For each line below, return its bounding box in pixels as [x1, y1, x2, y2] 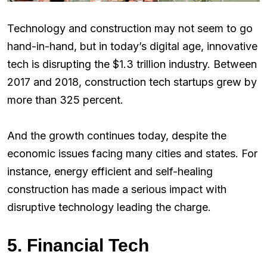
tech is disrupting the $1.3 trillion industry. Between [7, 58, 257, 71]
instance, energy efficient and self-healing [7, 165, 213, 178]
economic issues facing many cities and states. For [7, 147, 257, 160]
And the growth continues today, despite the [7, 129, 226, 142]
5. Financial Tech [7, 235, 149, 256]
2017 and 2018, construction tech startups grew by [7, 76, 257, 89]
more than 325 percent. [7, 94, 123, 107]
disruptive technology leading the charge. [7, 201, 211, 214]
